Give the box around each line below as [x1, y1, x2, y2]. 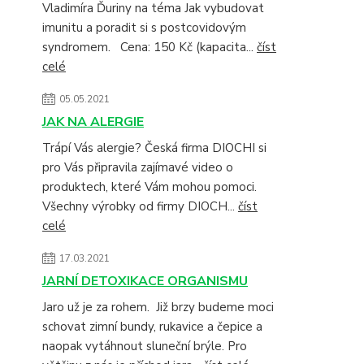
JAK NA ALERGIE [42, 113, 144, 131]
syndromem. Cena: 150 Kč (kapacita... [42, 39, 257, 55]
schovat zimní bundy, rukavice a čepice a [42, 318, 262, 335]
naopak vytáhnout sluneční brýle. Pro [42, 338, 247, 354]
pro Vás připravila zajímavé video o [42, 159, 233, 175]
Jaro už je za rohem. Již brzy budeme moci [42, 299, 274, 315]
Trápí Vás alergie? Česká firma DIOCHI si [42, 140, 266, 156]
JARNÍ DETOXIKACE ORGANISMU [42, 272, 248, 290]
